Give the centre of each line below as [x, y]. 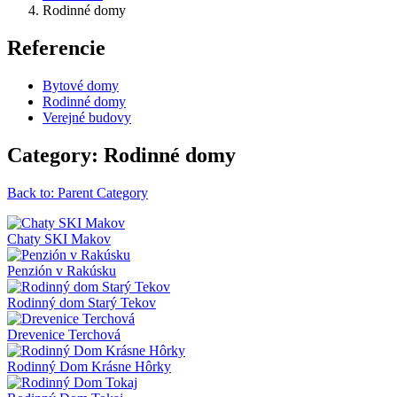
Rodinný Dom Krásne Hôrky [89, 366]
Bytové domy [81, 85]
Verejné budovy [87, 117]
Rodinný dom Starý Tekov [82, 302]
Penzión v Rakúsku [62, 270]
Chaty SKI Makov [59, 238]
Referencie [56, 47]
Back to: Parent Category [78, 192]
